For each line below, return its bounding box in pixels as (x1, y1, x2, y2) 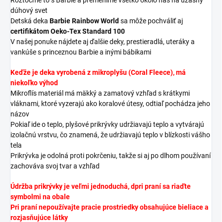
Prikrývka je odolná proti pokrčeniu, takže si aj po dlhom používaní (10, 151, 211, 160)
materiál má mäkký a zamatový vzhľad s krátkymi (37, 89, 190, 97)
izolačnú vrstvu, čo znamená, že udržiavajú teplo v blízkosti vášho (10, 130, 210, 139)
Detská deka (10, 16, 48, 25)
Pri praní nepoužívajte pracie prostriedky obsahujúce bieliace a (10, 203, 209, 211)
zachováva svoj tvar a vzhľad (10, 162, 100, 170)
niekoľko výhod (10, 78, 58, 87)
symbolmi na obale (10, 192, 70, 201)
